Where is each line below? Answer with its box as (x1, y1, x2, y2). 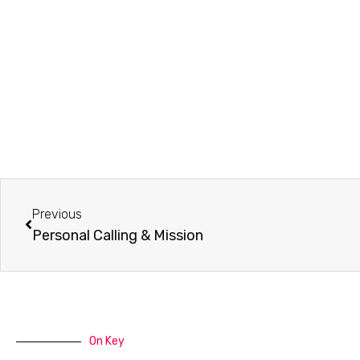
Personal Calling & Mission (32, 227, 203, 245)
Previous (32, 207, 82, 223)
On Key (89, 334, 125, 349)
